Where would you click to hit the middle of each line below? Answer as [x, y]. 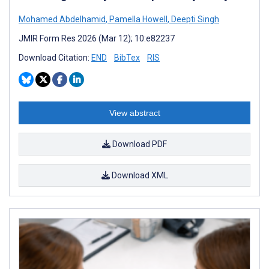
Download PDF [139, 144]
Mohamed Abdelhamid [62, 19]
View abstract [134, 113]
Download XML [139, 175]
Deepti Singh [194, 19]
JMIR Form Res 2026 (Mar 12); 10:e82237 [97, 38]
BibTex [127, 57]
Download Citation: [55, 57]
